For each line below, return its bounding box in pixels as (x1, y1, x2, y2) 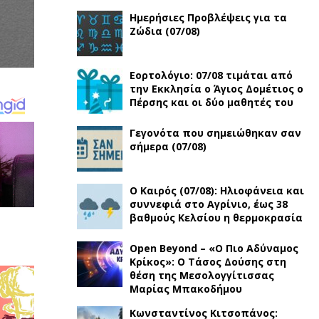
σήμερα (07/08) (129, 140, 206, 153)
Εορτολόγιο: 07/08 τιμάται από (129, 68, 293, 82)
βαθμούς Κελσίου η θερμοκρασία (129, 211, 303, 224)
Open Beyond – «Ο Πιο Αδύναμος (129, 241, 298, 255)
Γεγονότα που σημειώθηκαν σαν (129, 126, 301, 140)
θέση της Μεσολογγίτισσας (129, 268, 274, 282)
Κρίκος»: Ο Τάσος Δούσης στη (129, 255, 286, 268)
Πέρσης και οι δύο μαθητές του (129, 95, 293, 109)
